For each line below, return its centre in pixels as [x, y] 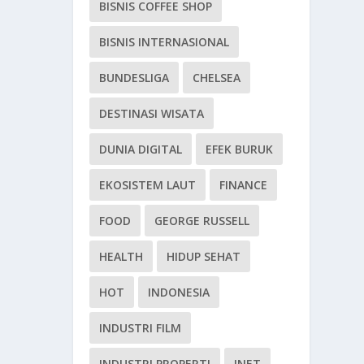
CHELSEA [217, 78]
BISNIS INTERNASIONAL [165, 42]
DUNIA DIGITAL [141, 149]
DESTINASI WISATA [152, 114]
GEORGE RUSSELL [202, 221]
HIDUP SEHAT [204, 257]
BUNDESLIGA [134, 78]
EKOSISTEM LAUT [148, 185]
